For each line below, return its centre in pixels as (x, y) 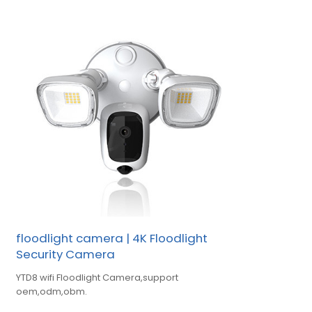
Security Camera (66, 255)
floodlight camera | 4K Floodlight (112, 239)
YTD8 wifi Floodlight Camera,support (97, 278)
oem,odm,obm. (52, 292)
